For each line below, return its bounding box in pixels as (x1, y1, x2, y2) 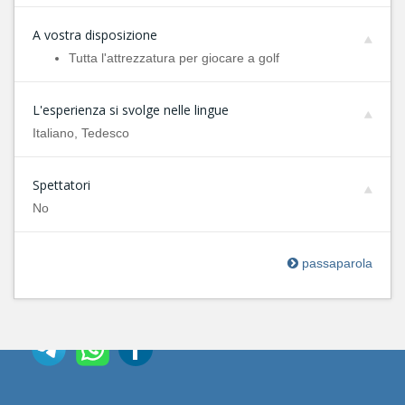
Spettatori (33, 176, 90, 193)
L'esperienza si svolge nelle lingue (33, 101, 229, 118)
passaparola (298, 256, 372, 270)
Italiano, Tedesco (33, 126, 129, 140)
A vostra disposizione (33, 26, 157, 43)
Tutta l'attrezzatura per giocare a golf (69, 51, 279, 65)
